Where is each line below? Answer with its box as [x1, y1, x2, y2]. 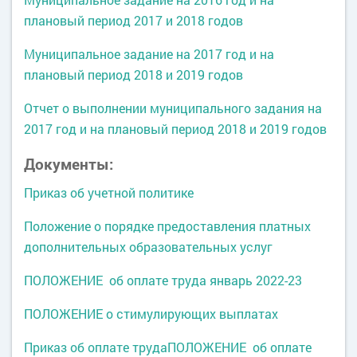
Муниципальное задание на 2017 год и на [24, 45, 274, 62]
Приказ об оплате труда [24, 339, 167, 355]
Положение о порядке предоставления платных [24, 218, 311, 234]
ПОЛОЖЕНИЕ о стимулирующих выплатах [24, 305, 278, 322]
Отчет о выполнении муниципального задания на [24, 100, 322, 116]
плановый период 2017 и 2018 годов [24, 12, 243, 29]
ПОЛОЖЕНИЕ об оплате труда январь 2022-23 [24, 272, 302, 288]
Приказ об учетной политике [24, 184, 194, 201]
